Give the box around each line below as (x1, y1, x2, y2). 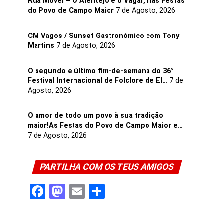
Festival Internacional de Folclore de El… (28, 76, 167, 85)
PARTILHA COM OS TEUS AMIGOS (38, 162, 175, 172)
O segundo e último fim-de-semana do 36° (28, 67, 174, 75)
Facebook (45, 182, 114, 201)
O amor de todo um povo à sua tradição (28, 111, 163, 120)
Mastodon (65, 182, 137, 201)
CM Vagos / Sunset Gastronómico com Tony (28, 32, 179, 40)
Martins (28, 41, 54, 50)
